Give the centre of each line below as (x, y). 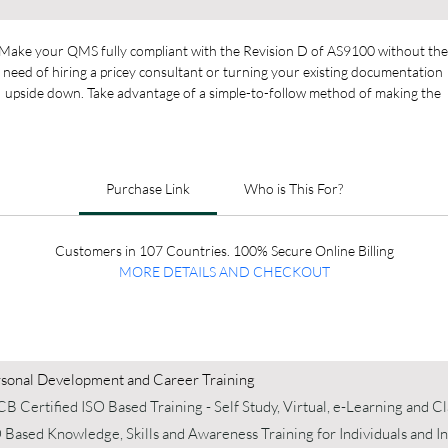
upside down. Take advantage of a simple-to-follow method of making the (224, 92)
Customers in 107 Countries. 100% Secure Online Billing (224, 250)
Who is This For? (293, 188)
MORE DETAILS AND (185, 271)
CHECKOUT (291, 271)
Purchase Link (147, 188)
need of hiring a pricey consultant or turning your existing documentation (224, 71)
